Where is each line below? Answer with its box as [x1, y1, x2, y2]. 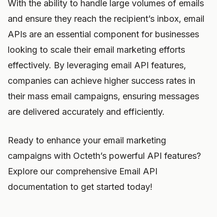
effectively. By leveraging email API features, [8, 60, 186, 70]
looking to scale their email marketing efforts [8, 45, 185, 55]
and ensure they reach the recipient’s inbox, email [8, 14, 204, 24]
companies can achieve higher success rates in [8, 76, 195, 86]
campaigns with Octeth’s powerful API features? [8, 151, 201, 161]
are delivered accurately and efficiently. [8, 107, 165, 117]
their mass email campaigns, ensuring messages [8, 91, 199, 101]
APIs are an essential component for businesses [8, 29, 199, 39]
